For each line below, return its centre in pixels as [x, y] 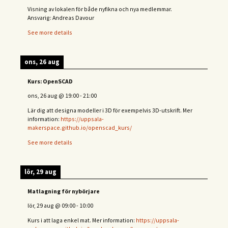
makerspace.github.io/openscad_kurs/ [80, 128]
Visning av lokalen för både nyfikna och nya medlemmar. [100, 9]
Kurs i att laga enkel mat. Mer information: [82, 220]
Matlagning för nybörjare [64, 191]
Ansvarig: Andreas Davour [61, 18]
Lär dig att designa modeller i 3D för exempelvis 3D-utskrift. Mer [110, 110]
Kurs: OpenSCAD [50, 81]
